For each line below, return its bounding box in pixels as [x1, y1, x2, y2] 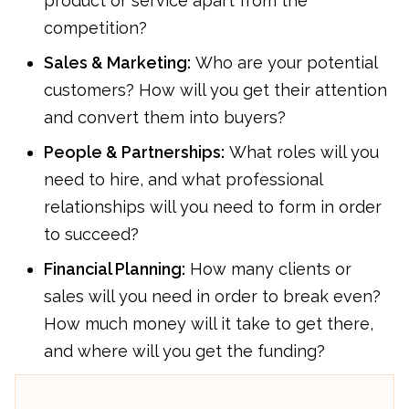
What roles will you [225, 142, 379, 163]
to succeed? [44, 225, 139, 245]
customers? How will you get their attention [44, 80, 387, 100]
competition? [44, 18, 147, 38]
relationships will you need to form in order [44, 197, 382, 217]
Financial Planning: [44, 259, 185, 279]
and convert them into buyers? [44, 108, 286, 128]
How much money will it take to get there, [44, 314, 373, 334]
